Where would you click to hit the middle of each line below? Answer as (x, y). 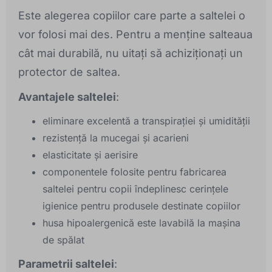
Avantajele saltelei (67, 97)
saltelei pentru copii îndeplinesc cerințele (135, 189)
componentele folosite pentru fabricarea (134, 172)
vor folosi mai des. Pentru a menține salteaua (135, 35)
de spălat (63, 240)
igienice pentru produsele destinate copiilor (141, 206)
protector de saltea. (69, 72)
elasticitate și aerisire (90, 155)
